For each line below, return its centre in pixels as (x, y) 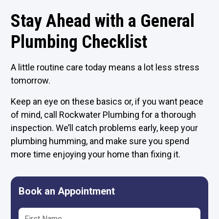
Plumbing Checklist (79, 42)
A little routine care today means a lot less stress (105, 67)
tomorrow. (31, 80)
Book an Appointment (67, 191)
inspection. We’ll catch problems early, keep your (105, 128)
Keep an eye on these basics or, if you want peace (107, 101)
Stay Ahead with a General (103, 21)
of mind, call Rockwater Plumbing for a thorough (104, 115)
